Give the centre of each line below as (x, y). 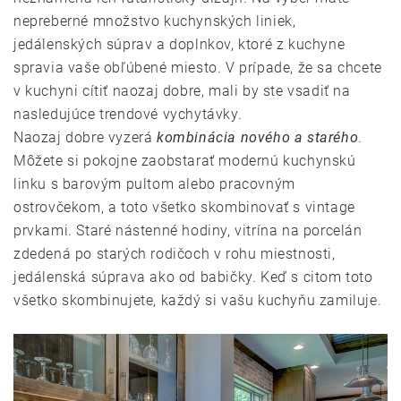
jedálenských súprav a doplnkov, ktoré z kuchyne (179, 45)
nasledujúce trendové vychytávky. (128, 115)
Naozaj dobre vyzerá (85, 138)
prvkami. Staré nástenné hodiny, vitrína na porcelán (188, 231)
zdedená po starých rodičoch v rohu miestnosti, (175, 254)
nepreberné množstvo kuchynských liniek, (155, 21)
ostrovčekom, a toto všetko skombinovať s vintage (184, 208)
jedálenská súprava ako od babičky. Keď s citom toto (193, 277)
